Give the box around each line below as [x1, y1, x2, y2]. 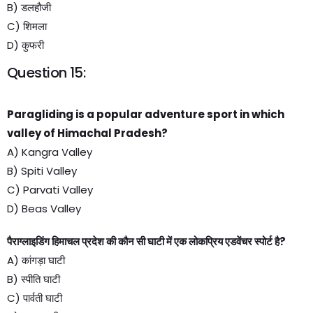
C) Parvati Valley [7, 182, 93, 197]
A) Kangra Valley [7, 145, 92, 159]
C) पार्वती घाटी [7, 291, 62, 305]
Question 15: [7, 63, 86, 82]
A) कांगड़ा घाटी [7, 253, 65, 268]
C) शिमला [7, 19, 47, 34]
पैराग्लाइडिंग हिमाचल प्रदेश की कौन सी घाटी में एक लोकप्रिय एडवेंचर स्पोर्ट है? [7, 234, 286, 249]
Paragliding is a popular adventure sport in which [7, 107, 284, 122]
